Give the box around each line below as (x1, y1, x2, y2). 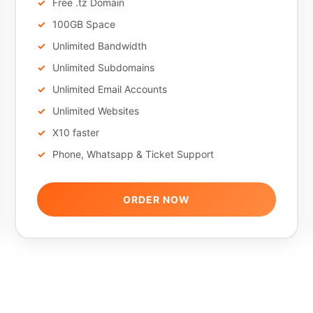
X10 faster (52, 126, 99, 138)
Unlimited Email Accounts (52, 83, 167, 95)
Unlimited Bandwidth (52, 40, 147, 52)
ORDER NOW (122, 194, 190, 205)
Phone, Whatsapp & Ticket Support (52, 148, 214, 160)
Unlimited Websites (52, 105, 139, 117)
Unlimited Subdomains (52, 61, 154, 73)
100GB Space (52, 18, 115, 30)
